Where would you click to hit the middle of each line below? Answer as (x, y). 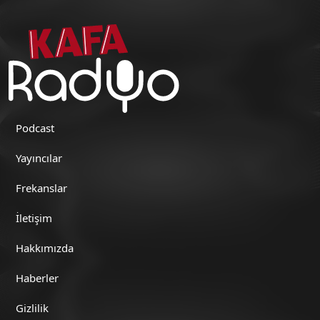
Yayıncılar (39, 157)
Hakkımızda (45, 247)
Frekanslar (41, 187)
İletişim (34, 217)
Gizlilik (32, 307)
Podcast (35, 127)
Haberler (37, 277)
